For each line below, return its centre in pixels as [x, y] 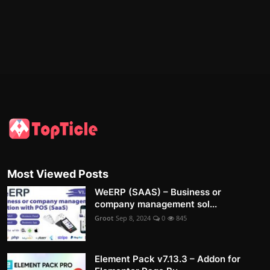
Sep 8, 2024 [133, 218]
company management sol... [156, 204]
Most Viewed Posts [58, 174]
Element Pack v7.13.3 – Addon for [168, 259]
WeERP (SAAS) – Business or [158, 192]
